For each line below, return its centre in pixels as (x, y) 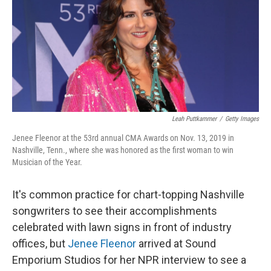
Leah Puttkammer (194, 119)
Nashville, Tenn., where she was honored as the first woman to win (123, 150)
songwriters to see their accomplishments (115, 211)
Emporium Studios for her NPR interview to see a (129, 260)
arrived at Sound (176, 244)
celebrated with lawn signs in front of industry (122, 227)
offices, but (39, 244)
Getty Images (242, 119)
